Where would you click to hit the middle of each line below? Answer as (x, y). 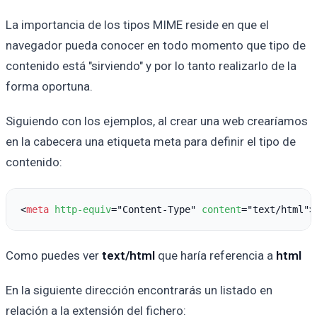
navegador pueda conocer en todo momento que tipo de (156, 46)
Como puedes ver (54, 256)
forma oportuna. (49, 87)
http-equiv (83, 209)
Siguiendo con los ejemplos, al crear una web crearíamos (157, 121)
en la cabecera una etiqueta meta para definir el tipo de (151, 141)
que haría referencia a (215, 256)
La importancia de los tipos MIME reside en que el (137, 25)
